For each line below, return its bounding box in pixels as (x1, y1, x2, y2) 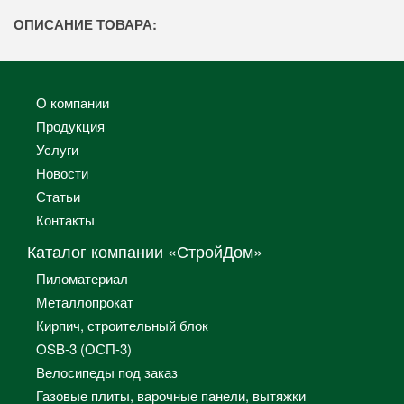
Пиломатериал (36, 268, 128, 288)
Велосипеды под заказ (36, 362, 178, 381)
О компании (36, 92, 109, 112)
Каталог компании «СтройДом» (27, 238, 262, 262)
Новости (36, 162, 88, 182)
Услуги (36, 139, 78, 159)
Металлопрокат (36, 291, 133, 311)
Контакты (36, 209, 95, 229)
